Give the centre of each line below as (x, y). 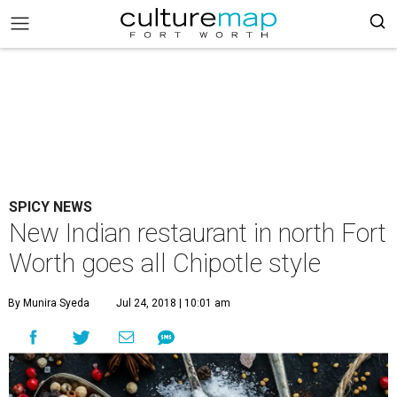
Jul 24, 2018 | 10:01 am (173, 303)
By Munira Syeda (49, 303)
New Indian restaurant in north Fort (198, 233)
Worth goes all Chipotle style (165, 263)
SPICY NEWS (51, 207)
